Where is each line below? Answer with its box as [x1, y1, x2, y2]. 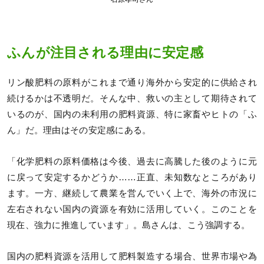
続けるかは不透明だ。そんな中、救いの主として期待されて [7, 93, 257, 103]
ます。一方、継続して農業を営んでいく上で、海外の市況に [7, 188, 257, 198]
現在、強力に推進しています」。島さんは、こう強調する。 [7, 220, 250, 230]
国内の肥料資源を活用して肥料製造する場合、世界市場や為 [7, 251, 257, 261]
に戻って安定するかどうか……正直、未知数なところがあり [7, 172, 257, 182]
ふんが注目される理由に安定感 [7, 45, 203, 61]
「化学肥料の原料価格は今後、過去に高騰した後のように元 [7, 156, 257, 166]
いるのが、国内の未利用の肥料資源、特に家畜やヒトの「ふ [7, 109, 257, 119]
